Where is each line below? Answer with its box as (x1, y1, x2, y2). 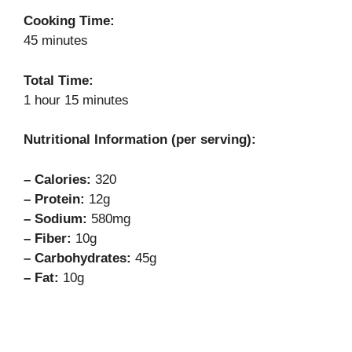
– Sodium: (24, 211, 87, 226)
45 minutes (24, 33, 88, 49)
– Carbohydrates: (24, 250, 131, 266)
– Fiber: (24, 230, 71, 246)
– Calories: (24, 171, 91, 187)
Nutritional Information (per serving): (24, 132, 256, 148)
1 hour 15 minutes (24, 92, 129, 108)
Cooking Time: (24, 13, 115, 29)
